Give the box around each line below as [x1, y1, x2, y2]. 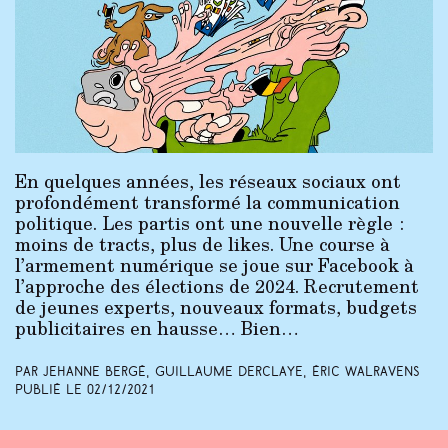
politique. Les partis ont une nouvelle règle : [15, 209, 404, 236]
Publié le [15, 385, 87, 397]
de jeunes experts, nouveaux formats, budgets [15, 293, 417, 320]
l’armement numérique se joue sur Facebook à [15, 251, 414, 278]
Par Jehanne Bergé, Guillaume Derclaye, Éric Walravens [15, 366, 420, 378]
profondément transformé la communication [15, 188, 400, 215]
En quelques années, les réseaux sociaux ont [15, 167, 401, 194]
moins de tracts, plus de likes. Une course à [15, 230, 390, 257]
